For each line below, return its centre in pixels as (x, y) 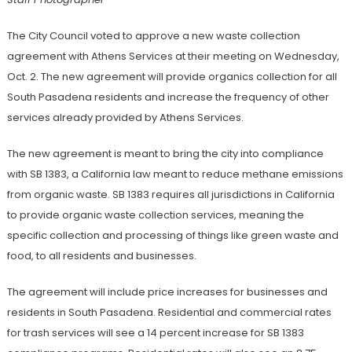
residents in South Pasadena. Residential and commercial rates (169, 313)
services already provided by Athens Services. (125, 118)
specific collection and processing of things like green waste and (172, 236)
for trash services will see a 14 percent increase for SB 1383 (155, 333)
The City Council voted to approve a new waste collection (153, 36)
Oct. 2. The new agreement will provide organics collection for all (172, 77)
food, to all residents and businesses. (101, 256)
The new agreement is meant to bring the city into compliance (165, 154)
